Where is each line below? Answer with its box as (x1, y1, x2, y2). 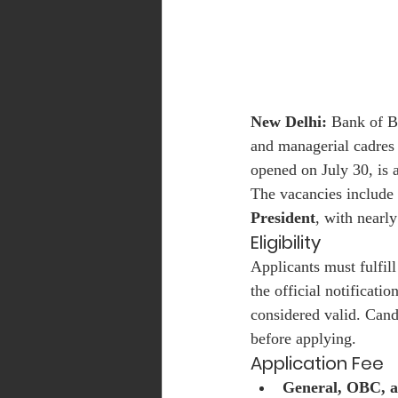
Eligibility (251, 230, 321, 256)
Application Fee (251, 351, 384, 377)
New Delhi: (251, 113, 327, 131)
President (251, 209, 315, 227)
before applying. (251, 330, 356, 348)
